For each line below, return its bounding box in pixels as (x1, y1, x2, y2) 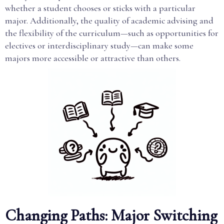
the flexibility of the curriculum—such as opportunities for (5, 27, 218, 38)
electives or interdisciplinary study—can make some (5, 40, 193, 51)
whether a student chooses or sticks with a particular (5, 2, 195, 13)
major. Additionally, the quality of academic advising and (5, 15, 213, 26)
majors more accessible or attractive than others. (5, 52, 180, 63)
